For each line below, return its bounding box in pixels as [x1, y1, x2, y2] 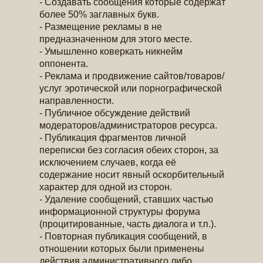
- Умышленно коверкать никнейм [39, 46, 183, 56]
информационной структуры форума [39, 206, 201, 217]
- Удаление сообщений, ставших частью [39, 194, 214, 204]
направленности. [39, 95, 114, 106]
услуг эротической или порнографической [39, 83, 222, 93]
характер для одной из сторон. [39, 181, 173, 192]
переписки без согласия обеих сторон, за [39, 144, 219, 155]
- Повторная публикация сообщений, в [39, 231, 208, 241]
